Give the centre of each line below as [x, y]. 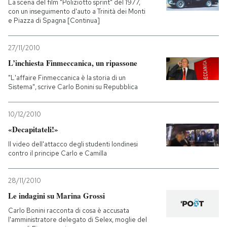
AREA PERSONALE [55, 186]
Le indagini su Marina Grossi [56, 195]
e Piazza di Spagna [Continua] [54, 20]
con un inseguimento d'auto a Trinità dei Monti [77, 11]
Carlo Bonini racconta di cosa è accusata [69, 210]
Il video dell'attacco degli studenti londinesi [73, 144]
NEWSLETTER [47, 54]
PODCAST [40, 20]
